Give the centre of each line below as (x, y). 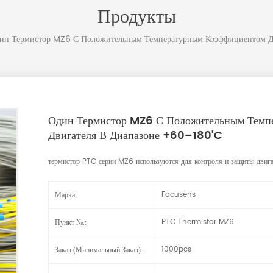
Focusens (178, 194)
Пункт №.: (71, 222)
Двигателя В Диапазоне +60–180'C (135, 135)
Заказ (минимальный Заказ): (99, 250)
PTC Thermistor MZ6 (197, 222)
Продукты (136, 17)
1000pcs (176, 249)
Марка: (66, 195)
